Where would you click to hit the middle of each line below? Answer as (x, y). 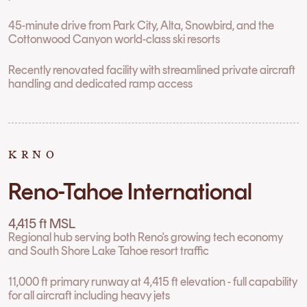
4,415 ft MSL (42, 224)
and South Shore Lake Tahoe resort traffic (109, 251)
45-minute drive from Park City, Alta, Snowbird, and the (142, 25)
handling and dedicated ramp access (101, 83)
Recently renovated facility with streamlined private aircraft (152, 69)
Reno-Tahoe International (131, 191)
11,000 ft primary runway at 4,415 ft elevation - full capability (153, 282)
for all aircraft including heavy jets (89, 295)
